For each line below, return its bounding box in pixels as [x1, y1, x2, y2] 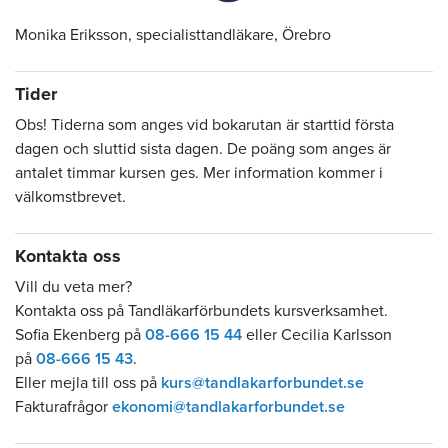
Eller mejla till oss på [15, 372, 161, 393]
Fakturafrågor [15, 396, 112, 417]
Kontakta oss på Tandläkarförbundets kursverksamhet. [15, 300, 392, 321]
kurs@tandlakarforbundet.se [161, 372, 364, 393]
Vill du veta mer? [15, 276, 132, 297]
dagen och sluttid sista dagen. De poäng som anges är [15, 138, 391, 159]
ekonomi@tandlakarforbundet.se [112, 396, 345, 417]
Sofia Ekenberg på [15, 324, 145, 345]
